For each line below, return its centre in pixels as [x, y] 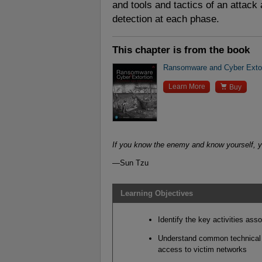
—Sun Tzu [130, 163]
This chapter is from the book [181, 49]
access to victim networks [202, 249]
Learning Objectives [156, 194]
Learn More [187, 86]
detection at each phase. [166, 19]
